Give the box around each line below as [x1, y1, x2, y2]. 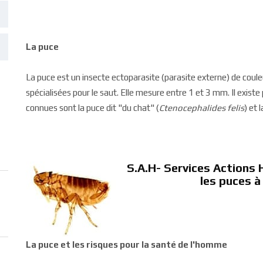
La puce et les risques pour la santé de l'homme [26, 240, 227, 249]
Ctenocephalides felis [159, 103, 244, 113]
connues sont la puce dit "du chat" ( [26, 103, 159, 113]
